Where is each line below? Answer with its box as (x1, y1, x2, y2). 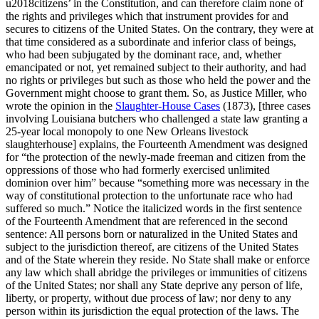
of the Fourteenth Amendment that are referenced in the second (6, 214, 288, 227)
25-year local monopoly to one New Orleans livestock (6, 125, 249, 137)
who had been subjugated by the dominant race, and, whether (6, 48, 281, 61)
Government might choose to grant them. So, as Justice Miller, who (6, 86, 307, 99)
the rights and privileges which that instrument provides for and (6, 9, 288, 22)
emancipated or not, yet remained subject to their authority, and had (6, 61, 306, 73)
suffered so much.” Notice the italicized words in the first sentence (6, 202, 302, 214)
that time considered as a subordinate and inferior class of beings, (6, 35, 296, 48)
